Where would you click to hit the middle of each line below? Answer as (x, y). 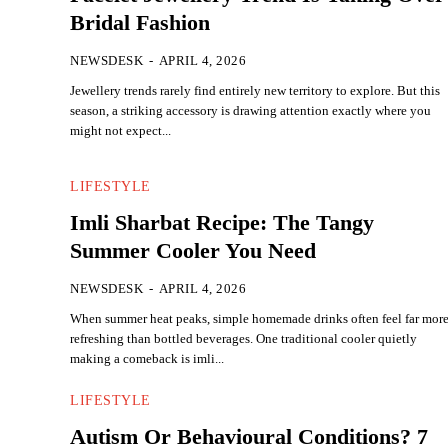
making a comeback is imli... (147, 359)
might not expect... (121, 131)
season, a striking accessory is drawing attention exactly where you (251, 111)
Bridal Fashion (140, 23)
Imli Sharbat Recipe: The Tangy (222, 223)
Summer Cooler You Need (193, 251)
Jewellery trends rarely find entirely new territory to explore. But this (255, 91)
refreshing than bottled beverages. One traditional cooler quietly (244, 339)
